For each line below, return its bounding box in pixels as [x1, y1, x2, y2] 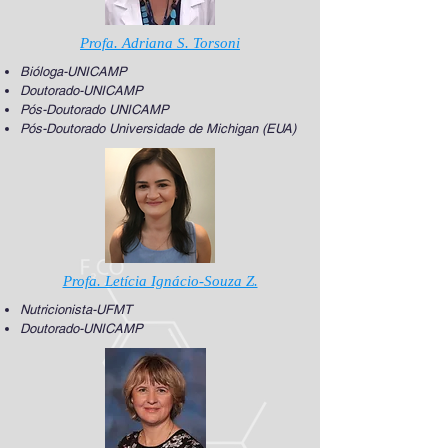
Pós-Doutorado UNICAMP [20, 102, 169, 117]
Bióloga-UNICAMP [20, 64, 127, 79]
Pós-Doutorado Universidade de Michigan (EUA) [20, 121, 296, 136]
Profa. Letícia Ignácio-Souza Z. [62, 273, 258, 289]
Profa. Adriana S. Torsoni [80, 35, 240, 51]
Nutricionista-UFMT [20, 302, 132, 317]
